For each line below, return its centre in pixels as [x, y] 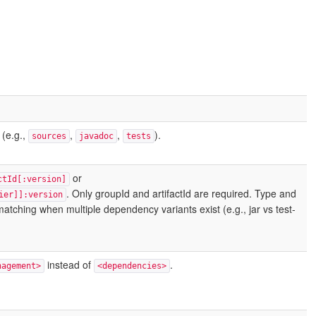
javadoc [96, 136]
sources [49, 136]
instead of [69, 265]
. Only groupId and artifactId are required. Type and [181, 193]
